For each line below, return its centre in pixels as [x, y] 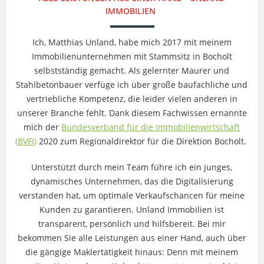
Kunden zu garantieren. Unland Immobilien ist [132, 209]
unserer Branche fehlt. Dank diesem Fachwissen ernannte [132, 113]
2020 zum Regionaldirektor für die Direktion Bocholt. [142, 141]
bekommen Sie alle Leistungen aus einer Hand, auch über [132, 237]
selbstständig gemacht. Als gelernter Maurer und [132, 70]
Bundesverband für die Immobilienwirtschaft [151, 127]
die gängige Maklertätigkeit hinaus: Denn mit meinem [132, 252]
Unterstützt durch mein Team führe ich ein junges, [132, 167]
